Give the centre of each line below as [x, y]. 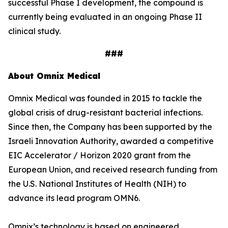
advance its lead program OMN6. [74, 198]
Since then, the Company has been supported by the [110, 127]
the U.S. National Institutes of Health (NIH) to [97, 184]
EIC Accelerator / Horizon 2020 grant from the [99, 155]
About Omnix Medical [54, 76]
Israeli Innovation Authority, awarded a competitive [111, 141]
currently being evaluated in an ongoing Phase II [105, 17]
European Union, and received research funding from [113, 169]
